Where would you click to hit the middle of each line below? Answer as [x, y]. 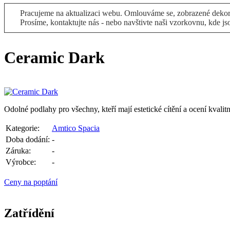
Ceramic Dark [54, 57]
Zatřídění [29, 213]
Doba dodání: [28, 140]
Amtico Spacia [76, 128]
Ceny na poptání [31, 182]
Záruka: [18, 151]
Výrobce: [21, 162]
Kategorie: [23, 128]
